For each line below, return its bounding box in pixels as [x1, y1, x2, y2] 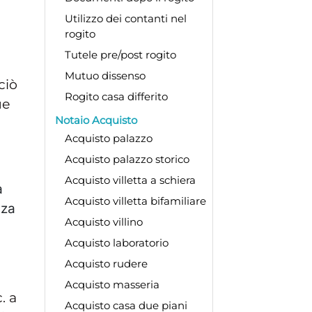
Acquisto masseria [64, 277, 159, 291]
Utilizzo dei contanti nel [64, 11, 187, 25]
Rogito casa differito [64, 89, 168, 103]
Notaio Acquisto [54, 113, 137, 127]
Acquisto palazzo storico [64, 152, 189, 166]
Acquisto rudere [64, 256, 148, 270]
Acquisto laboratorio [64, 235, 169, 249]
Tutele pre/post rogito [64, 47, 176, 61]
